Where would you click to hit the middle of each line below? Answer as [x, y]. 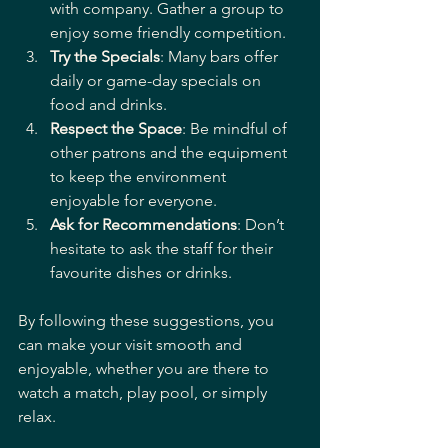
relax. [37, 416]
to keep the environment [140, 176]
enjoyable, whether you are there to [145, 368]
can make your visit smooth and [132, 344]
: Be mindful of [236, 128]
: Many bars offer [221, 56]
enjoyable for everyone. [133, 200]
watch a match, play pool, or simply [144, 392]
